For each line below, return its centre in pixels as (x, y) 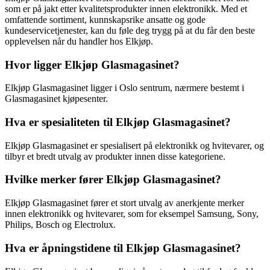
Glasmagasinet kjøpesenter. (56, 99)
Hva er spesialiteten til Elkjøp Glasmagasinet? (118, 122)
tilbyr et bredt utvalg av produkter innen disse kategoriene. (115, 156)
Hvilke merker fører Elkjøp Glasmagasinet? (113, 180)
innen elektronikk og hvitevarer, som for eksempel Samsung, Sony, (132, 214)
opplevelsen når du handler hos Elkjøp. (79, 41)
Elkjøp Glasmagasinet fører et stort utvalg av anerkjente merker (124, 203)
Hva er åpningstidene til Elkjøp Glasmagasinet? (123, 248)
